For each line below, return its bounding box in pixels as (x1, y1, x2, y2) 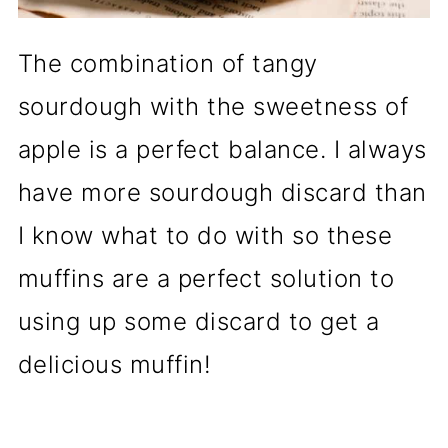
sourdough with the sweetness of (17, 91, 409, 121)
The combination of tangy (17, 48, 318, 78)
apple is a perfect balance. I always (17, 134, 427, 164)
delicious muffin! (17, 349, 212, 379)
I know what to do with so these (17, 220, 393, 250)
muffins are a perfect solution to (17, 263, 395, 293)
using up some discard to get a (17, 306, 380, 336)
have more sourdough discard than (17, 177, 427, 207)
